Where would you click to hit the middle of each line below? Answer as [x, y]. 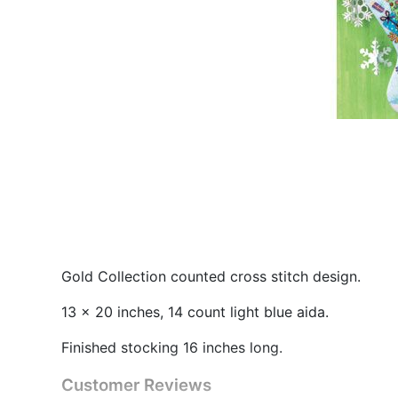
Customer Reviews [136, 385]
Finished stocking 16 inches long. [172, 347]
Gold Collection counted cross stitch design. [211, 276]
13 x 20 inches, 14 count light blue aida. [195, 311]
